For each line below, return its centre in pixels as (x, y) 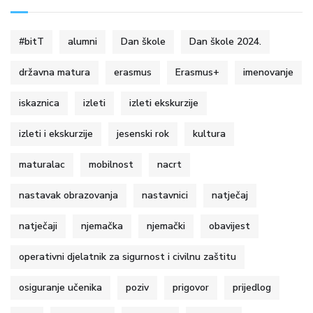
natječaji (38, 226)
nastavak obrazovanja (68, 195)
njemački (166, 226)
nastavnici (165, 195)
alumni (82, 41)
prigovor (191, 287)
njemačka (102, 226)
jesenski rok (143, 133)
